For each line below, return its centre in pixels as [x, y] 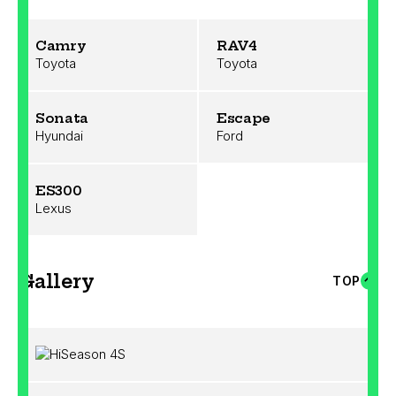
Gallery [56, 281]
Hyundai [59, 135]
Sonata [62, 118]
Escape [244, 118]
